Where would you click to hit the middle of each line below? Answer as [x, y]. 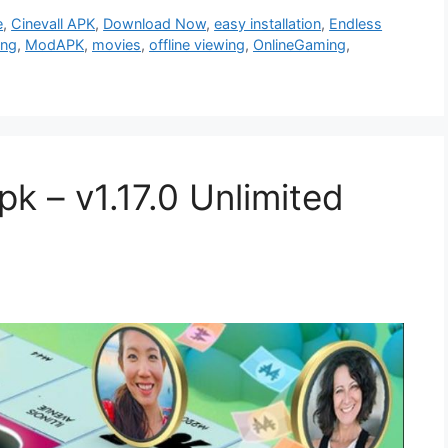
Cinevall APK [53, 24]
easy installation [268, 24]
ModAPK [54, 45]
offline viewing [197, 45]
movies [116, 45]
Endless [356, 24]
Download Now [155, 24]
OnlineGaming [299, 45]
